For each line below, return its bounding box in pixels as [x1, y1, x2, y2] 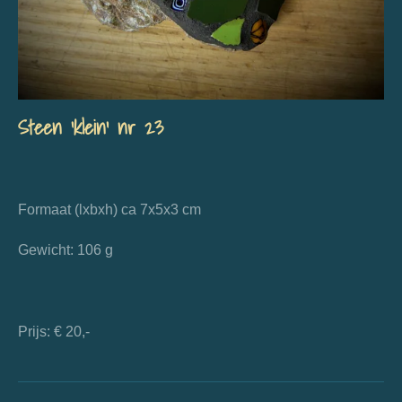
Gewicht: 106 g [18, 241, 113, 258]
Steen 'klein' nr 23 [18, 111, 163, 144]
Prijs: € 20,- [18, 322, 90, 339]
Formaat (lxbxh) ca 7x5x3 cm [18, 200, 201, 217]
